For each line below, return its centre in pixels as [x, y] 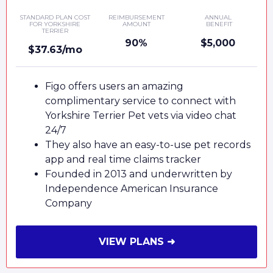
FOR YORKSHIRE [55, 24]
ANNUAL [218, 17]
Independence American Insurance [132, 188]
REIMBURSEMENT [136, 17]
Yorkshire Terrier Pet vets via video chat [141, 115]
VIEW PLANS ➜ [136, 241]
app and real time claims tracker [123, 159]
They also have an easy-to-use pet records [148, 144]
